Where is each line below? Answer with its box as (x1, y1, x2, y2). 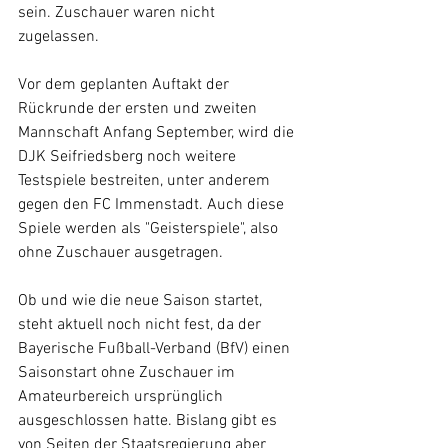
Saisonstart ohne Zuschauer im (18, 362, 239, 383)
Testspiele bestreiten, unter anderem (18, 170, 274, 191)
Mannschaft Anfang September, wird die (18, 122, 298, 143)
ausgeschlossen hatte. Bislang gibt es (18, 410, 281, 431)
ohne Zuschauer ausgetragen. (18, 242, 223, 263)
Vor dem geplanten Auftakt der (18, 74, 233, 95)
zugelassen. (18, 26, 103, 47)
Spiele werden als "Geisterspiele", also (18, 218, 282, 239)
